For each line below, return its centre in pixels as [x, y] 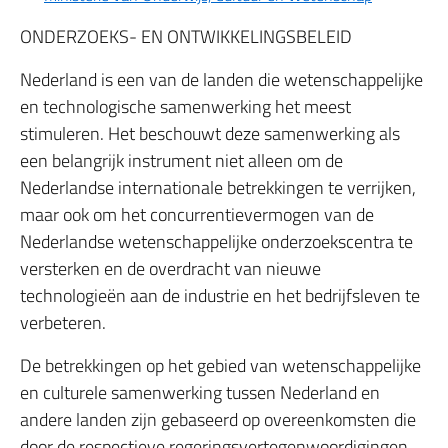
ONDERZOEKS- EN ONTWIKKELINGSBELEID [186, 36]
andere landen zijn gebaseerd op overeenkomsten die [218, 419]
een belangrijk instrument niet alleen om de [181, 160]
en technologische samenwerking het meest [185, 106]
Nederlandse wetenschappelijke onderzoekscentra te [216, 241]
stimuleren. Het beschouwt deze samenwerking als [210, 133]
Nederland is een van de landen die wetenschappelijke [221, 79]
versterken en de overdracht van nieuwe [170, 268]
